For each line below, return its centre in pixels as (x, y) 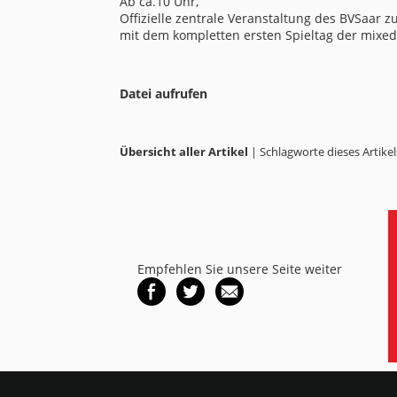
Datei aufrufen (163, 93)
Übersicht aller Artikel (183, 151)
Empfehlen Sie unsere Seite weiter (239, 269)
